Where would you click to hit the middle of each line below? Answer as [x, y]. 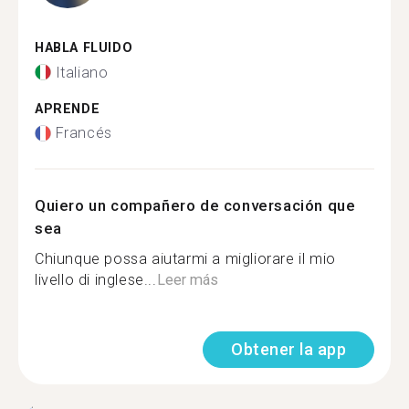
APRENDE [68, 109]
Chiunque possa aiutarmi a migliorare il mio [185, 259]
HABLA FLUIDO [84, 48]
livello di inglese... [96, 280]
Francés [84, 133]
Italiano [82, 72]
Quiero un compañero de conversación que [195, 205]
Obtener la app [288, 349]
